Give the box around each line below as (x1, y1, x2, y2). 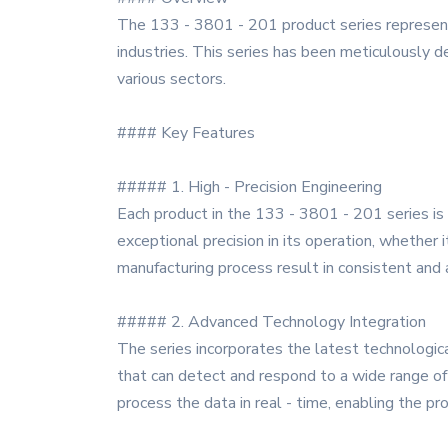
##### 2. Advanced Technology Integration (117, 311, 426, 333)
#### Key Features (117, 122, 255, 144)
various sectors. (117, 68, 226, 90)
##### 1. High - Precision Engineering (117, 176, 382, 198)
